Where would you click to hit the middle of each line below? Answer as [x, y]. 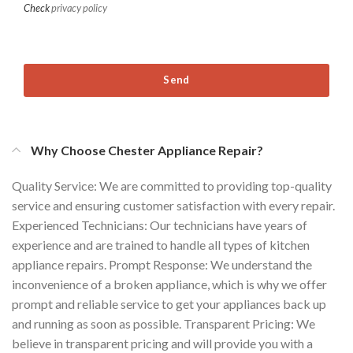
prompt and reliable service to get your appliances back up [169, 303]
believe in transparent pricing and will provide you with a [162, 343]
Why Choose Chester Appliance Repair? [147, 150]
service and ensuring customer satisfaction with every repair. [173, 205]
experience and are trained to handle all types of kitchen [161, 244]
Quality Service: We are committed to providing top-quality [172, 185]
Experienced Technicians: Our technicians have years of [160, 225]
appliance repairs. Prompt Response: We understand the [162, 264]
